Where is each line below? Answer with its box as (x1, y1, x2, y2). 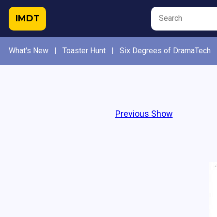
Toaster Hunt (62, 46, 106, 55)
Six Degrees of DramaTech (120, 46, 211, 55)
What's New (9, 46, 48, 55)
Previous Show (115, 108, 173, 119)
